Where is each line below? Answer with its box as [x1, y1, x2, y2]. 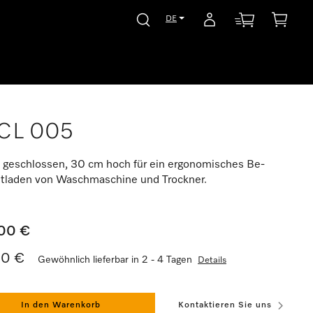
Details [198, 255, 226, 265]
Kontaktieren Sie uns [178, 300, 272, 310]
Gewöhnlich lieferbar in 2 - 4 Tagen [38, 254, 192, 265]
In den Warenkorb [21, 300, 101, 310]
